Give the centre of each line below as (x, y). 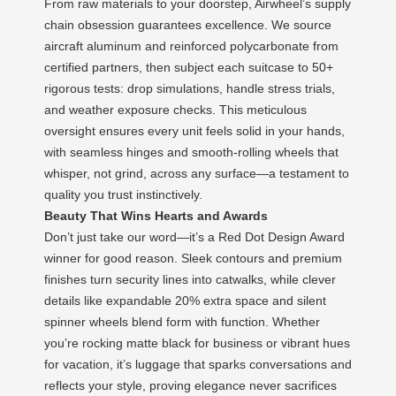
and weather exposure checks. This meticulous (175, 109)
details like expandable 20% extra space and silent (185, 300)
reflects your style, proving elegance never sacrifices (190, 385)
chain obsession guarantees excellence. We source (188, 24)
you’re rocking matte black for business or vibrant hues (197, 343)
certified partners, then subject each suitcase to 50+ (189, 67)
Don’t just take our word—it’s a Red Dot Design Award (194, 236)
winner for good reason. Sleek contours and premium (193, 258)
